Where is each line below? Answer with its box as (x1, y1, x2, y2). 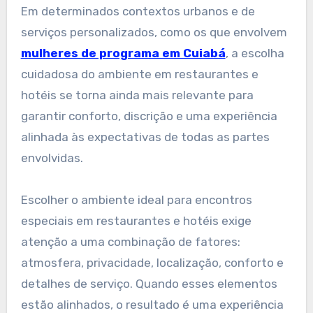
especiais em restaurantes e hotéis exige (20, 213, 252, 228)
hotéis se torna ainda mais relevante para (20, 87, 254, 102)
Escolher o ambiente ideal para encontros (20, 192, 252, 207)
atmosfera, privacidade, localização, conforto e (20, 255, 284, 270)
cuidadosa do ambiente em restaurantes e (20, 66, 259, 81)
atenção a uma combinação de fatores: (20, 234, 240, 249)
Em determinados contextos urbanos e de (20, 3, 255, 18)
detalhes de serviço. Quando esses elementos (20, 276, 277, 291)
